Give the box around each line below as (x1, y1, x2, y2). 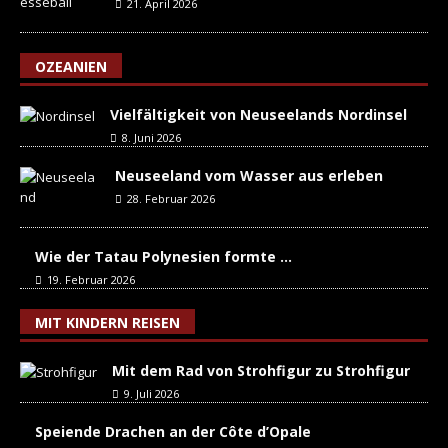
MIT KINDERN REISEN (35, 313, 180, 333)
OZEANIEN (35, 57, 107, 77)
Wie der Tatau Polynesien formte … (35, 247, 292, 267)
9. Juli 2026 (124, 386, 179, 402)
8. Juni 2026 (122, 130, 181, 146)
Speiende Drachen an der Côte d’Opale (35, 422, 311, 442)
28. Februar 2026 (127, 191, 215, 207)
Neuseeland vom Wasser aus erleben (115, 166, 383, 186)
